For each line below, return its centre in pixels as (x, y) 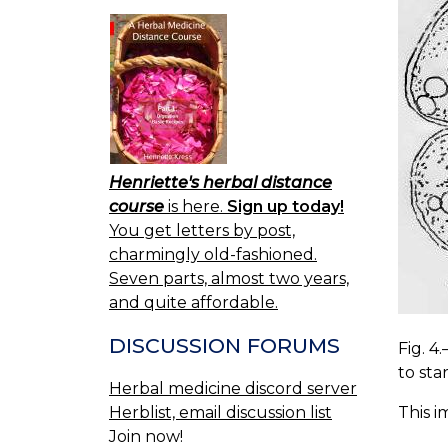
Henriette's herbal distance (220, 183)
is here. (195, 207)
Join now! (146, 436)
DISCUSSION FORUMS (224, 346)
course (136, 207)
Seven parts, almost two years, (229, 279)
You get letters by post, (202, 231)
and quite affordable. (193, 303)
